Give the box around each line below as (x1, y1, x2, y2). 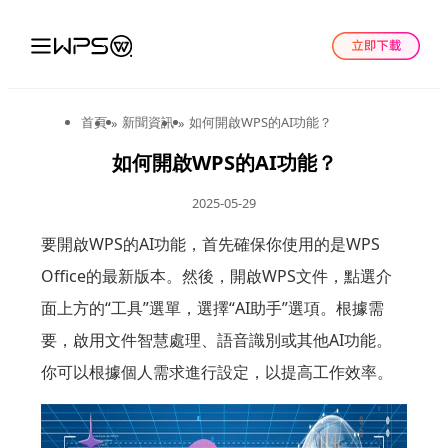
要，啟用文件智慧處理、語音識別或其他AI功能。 (40, 328, 392, 351)
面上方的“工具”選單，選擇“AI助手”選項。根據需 (40, 296, 384, 319)
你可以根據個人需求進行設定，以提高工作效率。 (40, 360, 393, 383)
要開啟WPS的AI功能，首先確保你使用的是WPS (40, 232, 380, 255)
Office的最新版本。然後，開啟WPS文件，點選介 (40, 264, 392, 287)
